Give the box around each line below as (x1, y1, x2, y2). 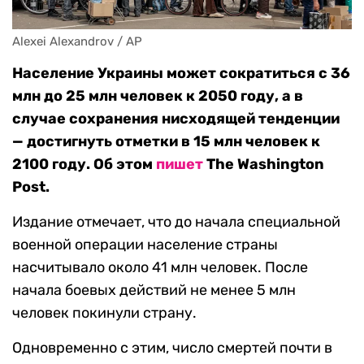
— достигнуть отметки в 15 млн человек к (12, 132, 320, 151)
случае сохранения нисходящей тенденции (12, 110, 340, 128)
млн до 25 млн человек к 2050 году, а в (12, 87, 303, 106)
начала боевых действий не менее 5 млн (12, 281, 296, 300)
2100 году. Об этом (12, 155, 156, 174)
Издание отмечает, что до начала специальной (12, 213, 340, 232)
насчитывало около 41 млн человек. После (12, 258, 308, 277)
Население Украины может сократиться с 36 (12, 64, 350, 83)
